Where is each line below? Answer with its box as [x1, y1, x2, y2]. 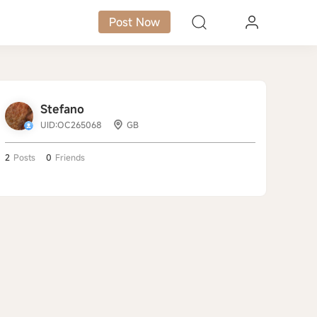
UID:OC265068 [40, 119, 102, 130]
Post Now [109, 14, 161, 30]
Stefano [40, 101, 84, 117]
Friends [55, 151, 85, 163]
